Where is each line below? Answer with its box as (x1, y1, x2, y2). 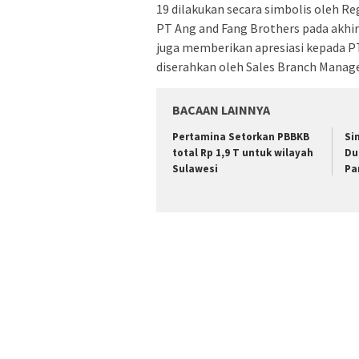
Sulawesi (172, 161, 218, 175)
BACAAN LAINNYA (172, 101, 270, 118)
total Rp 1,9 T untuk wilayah (172, 145, 313, 159)
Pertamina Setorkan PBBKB (172, 129, 309, 143)
